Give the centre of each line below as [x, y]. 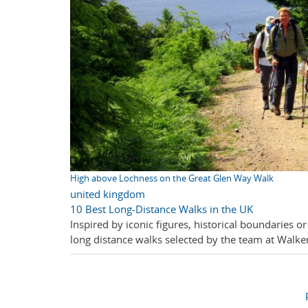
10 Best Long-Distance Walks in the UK [162, 209]
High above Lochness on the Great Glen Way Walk [172, 179]
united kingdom [108, 194]
